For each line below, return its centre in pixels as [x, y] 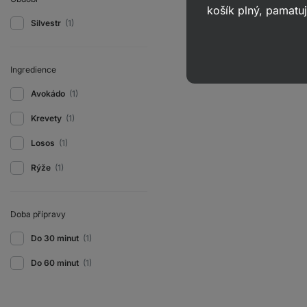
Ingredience [33, 70]
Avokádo [49, 94]
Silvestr [47, 23]
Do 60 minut [56, 263]
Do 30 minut [56, 238]
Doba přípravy [38, 214]
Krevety [47, 118]
